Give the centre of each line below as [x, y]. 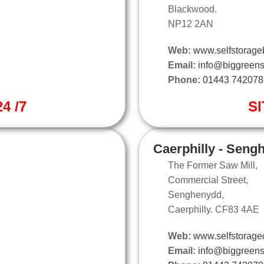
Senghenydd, [196, 194]
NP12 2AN [191, 24]
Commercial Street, [208, 180]
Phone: [184, 80]
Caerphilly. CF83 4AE [214, 209]
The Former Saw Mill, [213, 165]
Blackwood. [192, 9]
